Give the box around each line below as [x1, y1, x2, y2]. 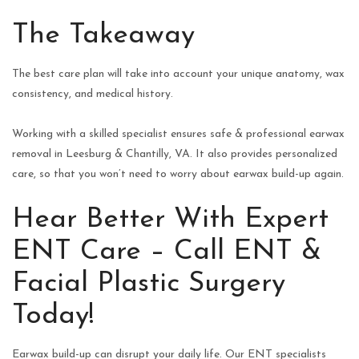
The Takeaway [12, 21, 195, 50]
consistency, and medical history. [12, 87, 173, 100]
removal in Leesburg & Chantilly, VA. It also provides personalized [12, 147, 337, 160]
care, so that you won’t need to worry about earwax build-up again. [12, 167, 344, 180]
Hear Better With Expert [12, 205, 329, 234]
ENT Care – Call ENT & [12, 237, 321, 266]
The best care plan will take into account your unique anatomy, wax [12, 67, 345, 80]
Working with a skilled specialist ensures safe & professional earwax [12, 127, 345, 140]
